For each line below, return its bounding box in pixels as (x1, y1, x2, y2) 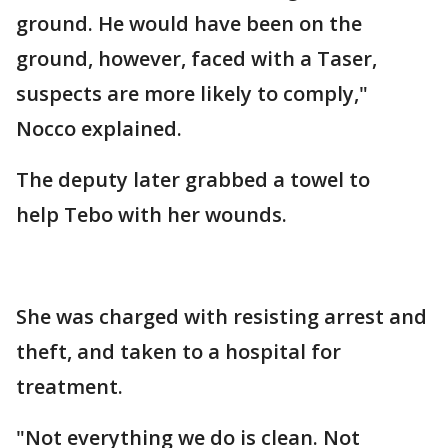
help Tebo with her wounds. (16, 201, 287, 228)
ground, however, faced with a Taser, (16, 45, 377, 72)
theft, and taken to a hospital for (16, 338, 341, 365)
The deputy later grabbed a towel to (16, 166, 370, 193)
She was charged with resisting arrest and (16, 303, 427, 330)
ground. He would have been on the (16, 10, 362, 37)
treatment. (16, 373, 123, 400)
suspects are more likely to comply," (16, 80, 368, 107)
